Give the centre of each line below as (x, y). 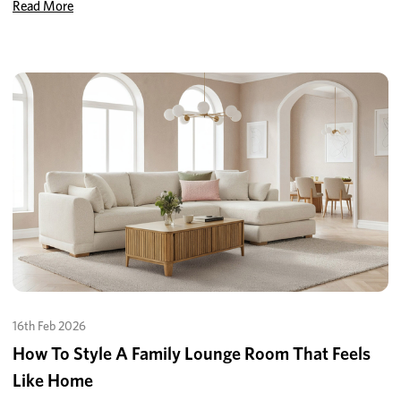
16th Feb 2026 (49, 326)
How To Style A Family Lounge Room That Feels (192, 354)
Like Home (53, 381)
